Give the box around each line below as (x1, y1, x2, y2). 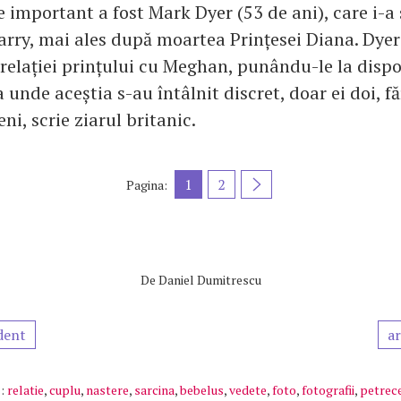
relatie (7, 381, 44, 399)
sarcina (134, 381, 175, 399)
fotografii (302, 381, 354, 399)
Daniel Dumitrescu (158, 271, 261, 289)
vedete (229, 381, 267, 399)
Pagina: (126, 175, 167, 193)
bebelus (180, 381, 224, 399)
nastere (86, 381, 129, 399)
